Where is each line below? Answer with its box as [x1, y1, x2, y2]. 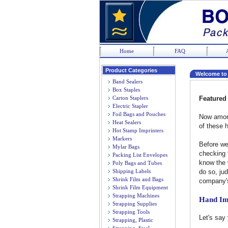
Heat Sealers [112, 119, 141, 125]
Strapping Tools [112, 209, 150, 215]
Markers [112, 135, 132, 141]
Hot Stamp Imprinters [112, 127, 163, 133]
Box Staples [112, 87, 140, 93]
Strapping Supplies [112, 201, 157, 207]
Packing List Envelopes [112, 152, 167, 158]
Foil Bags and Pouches [112, 111, 165, 117]
